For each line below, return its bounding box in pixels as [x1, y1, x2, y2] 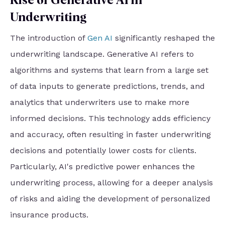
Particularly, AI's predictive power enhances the [10, 162, 195, 172]
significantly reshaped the [113, 33, 215, 43]
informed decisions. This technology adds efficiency [10, 114, 210, 124]
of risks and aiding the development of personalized [10, 194, 210, 204]
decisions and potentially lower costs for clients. [10, 146, 196, 156]
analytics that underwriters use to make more [10, 97, 189, 107]
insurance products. [10, 210, 88, 220]
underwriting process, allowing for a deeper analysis [10, 178, 213, 188]
